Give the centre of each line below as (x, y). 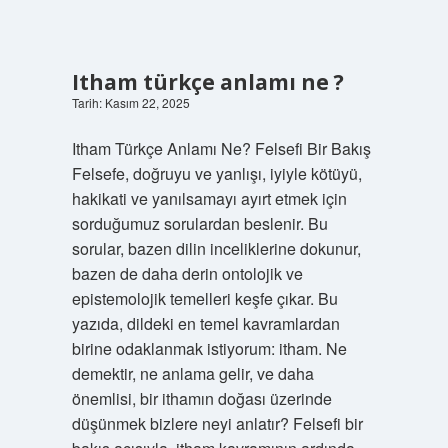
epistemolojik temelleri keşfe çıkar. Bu (204, 298)
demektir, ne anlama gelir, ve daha (192, 373)
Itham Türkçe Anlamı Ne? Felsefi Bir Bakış (221, 148)
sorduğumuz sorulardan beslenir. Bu (199, 223)
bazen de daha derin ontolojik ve (187, 273)
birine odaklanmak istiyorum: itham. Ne (209, 348)
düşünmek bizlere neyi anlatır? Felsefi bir (217, 423)
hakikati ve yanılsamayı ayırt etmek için (209, 198)
